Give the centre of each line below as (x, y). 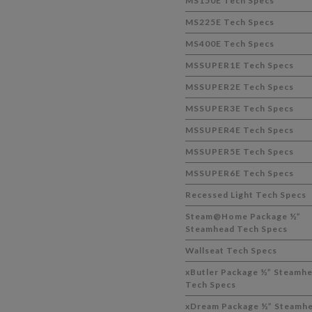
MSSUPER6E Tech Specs (239, 173)
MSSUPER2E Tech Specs (239, 87)
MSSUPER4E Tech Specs (239, 130)
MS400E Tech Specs (229, 44)
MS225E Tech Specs (229, 22)
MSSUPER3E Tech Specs (239, 108)
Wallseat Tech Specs (231, 250)
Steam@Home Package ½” (243, 216)
